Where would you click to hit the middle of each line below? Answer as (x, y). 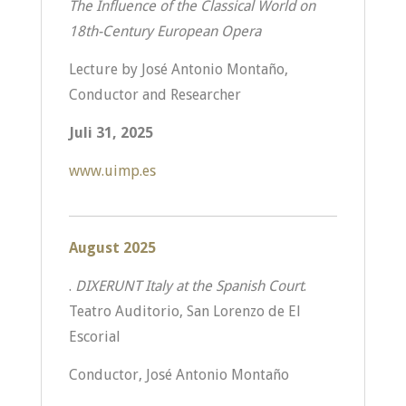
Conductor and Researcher (155, 95)
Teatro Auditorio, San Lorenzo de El (184, 311)
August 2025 (112, 248)
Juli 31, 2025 (111, 133)
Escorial (94, 337)
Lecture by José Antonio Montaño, (178, 69)
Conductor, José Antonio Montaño (179, 375)
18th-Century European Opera (164, 31)
